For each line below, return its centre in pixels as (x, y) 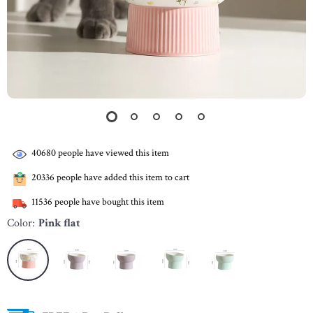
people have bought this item (108, 202)
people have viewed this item (112, 153)
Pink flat (59, 223)
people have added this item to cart (122, 178)
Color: (21, 223)
